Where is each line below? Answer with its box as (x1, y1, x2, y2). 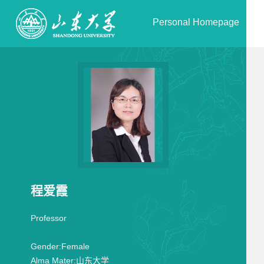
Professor (30, 213, 67, 223)
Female (61, 242, 90, 251)
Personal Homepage (153, 17, 239, 27)
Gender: (30, 242, 61, 251)
